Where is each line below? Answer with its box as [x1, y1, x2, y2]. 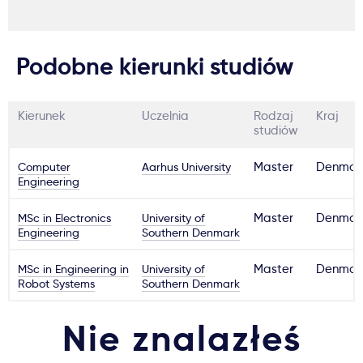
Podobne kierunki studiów [16, 51, 293, 81]
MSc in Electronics [18, 211, 111, 225]
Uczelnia [142, 109, 190, 123]
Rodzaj [254, 109, 294, 123]
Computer [18, 160, 70, 174]
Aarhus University [142, 160, 232, 174]
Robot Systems [18, 276, 95, 291]
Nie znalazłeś [62, 316, 301, 361]
